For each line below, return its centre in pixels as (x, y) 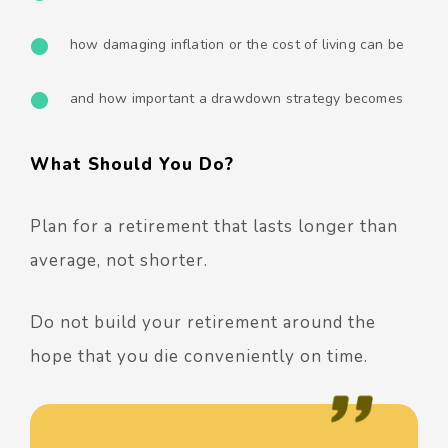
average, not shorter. (119, 260)
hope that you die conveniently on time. (199, 356)
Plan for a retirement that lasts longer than (214, 226)
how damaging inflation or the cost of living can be (237, 44)
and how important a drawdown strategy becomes (236, 98)
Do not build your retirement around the (203, 322)
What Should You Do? (132, 164)
